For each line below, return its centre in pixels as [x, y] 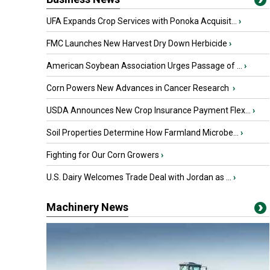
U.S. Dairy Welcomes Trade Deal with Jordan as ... [139, 177]
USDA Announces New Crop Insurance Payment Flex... [149, 110]
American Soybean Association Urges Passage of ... [144, 66]
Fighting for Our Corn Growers [103, 155]
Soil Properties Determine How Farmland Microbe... [143, 133]
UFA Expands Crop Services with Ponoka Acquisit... [142, 21]
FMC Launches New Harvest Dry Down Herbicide [137, 43]
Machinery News [87, 207]
